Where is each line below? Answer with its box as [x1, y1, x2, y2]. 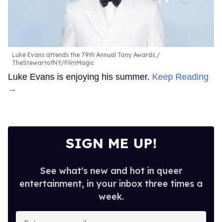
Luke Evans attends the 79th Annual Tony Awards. [12, 51, 157, 59]
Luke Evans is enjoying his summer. [8, 72, 152, 82]
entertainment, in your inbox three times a [19, 178, 203, 190]
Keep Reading [152, 72, 209, 82]
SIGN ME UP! [65, 134, 157, 152]
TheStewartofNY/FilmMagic [12, 59, 94, 67]
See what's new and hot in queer [40, 165, 182, 177]
